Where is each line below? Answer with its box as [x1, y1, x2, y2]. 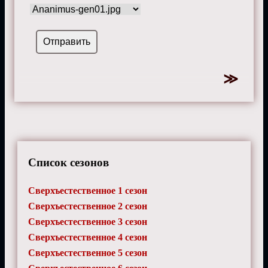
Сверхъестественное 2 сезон [28, 201, 147, 212]
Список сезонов [28, 156, 109, 169]
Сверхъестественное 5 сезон [28, 248, 147, 258]
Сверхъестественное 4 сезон [28, 232, 147, 243]
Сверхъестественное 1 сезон [28, 185, 147, 196]
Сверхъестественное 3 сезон [28, 217, 147, 227]
